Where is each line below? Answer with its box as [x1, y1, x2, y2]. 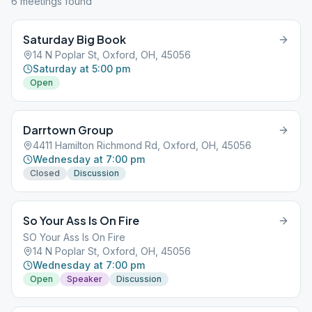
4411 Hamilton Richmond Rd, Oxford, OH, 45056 [33, 139, 251, 151]
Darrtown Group [23, 123, 114, 137]
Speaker [67, 274, 102, 284]
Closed [30, 168, 60, 178]
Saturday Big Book [23, 32, 126, 47]
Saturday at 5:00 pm [33, 63, 130, 75]
